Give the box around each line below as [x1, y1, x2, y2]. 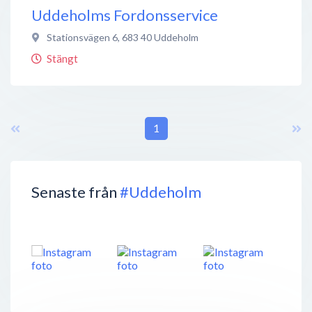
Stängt [47, 52, 78, 65]
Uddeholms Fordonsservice [31, 5, 218, 24]
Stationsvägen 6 [47, 31, 118, 43]
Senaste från [31, 182, 120, 201]
